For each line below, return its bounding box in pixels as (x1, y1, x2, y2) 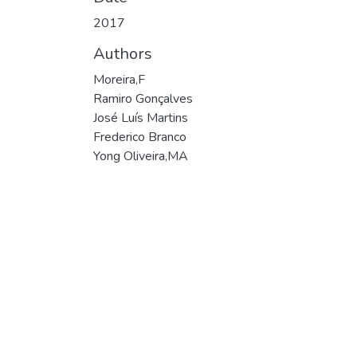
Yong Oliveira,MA (93, 147, 188, 165)
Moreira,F (93, 71, 145, 88)
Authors (93, 43, 152, 65)
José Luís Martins (93, 109, 188, 127)
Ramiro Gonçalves (93, 90, 193, 108)
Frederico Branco (93, 128, 186, 146)
